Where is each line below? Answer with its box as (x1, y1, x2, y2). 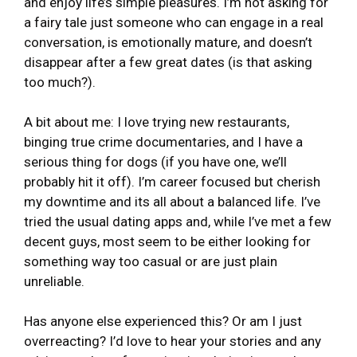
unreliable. (24, 273, 84, 289)
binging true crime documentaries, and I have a (24, 133, 303, 150)
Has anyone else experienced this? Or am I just (24, 312, 302, 329)
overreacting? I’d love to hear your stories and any (24, 332, 321, 349)
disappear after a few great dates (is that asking (24, 53, 312, 70)
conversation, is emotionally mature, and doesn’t (24, 33, 312, 50)
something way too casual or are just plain (24, 253, 277, 269)
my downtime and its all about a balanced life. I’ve (24, 193, 320, 210)
